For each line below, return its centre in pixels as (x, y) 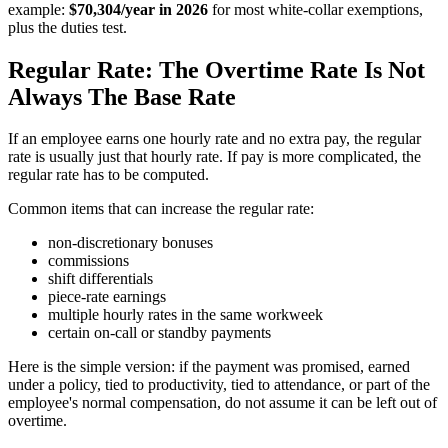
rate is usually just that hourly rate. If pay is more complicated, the (214, 157)
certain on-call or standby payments (159, 333)
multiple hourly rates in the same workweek (185, 315)
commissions (88, 261)
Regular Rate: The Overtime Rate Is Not (216, 69)
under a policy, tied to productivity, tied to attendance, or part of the (219, 385)
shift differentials (100, 279)
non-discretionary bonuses (130, 243)
